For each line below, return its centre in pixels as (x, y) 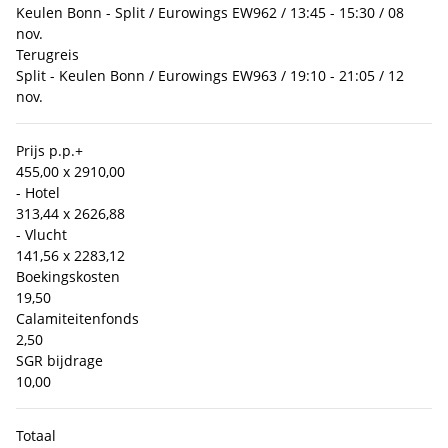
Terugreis (47, 55)
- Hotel (38, 193)
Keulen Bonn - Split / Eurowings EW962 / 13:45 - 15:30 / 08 (210, 13)
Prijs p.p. (45, 151)
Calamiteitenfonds (77, 319)
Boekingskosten (68, 277)
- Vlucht (41, 235)
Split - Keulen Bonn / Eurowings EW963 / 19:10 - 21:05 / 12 (210, 76)
